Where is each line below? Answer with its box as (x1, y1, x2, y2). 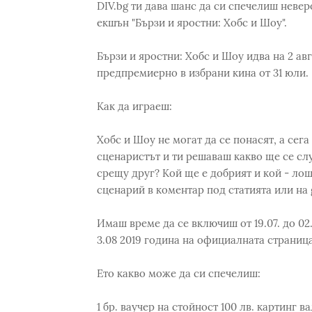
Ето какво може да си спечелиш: (96, 267, 260, 280)
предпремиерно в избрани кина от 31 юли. (96, 66, 309, 79)
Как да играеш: (96, 100, 172, 113)
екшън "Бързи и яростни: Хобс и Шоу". (96, 16, 287, 29)
